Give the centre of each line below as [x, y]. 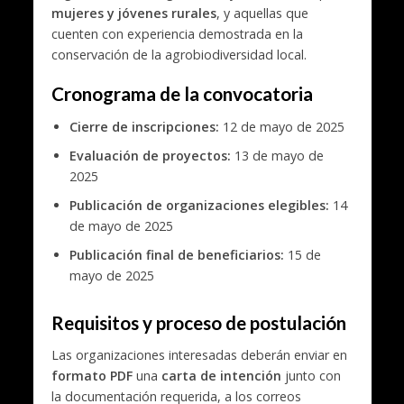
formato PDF [92, 376]
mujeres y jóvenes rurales [133, 14]
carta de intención [221, 376]
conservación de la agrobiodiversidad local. [179, 55]
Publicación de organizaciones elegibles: [199, 205]
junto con [311, 376]
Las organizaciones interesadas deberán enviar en [199, 355]
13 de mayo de [277, 155]
